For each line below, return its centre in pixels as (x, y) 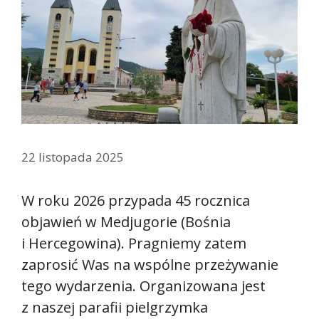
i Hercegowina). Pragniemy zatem (134, 244)
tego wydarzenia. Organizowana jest (143, 286)
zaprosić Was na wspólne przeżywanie (150, 265)
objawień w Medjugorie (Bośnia (126, 222)
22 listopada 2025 (73, 157)
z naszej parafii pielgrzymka (115, 308)
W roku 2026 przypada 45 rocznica (136, 201)
